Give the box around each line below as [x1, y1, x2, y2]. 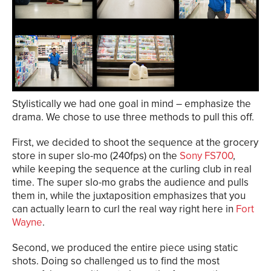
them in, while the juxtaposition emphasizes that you [12, 189, 246, 202]
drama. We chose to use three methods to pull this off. [12, 110, 254, 123]
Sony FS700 [180, 149, 233, 162]
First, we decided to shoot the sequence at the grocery [12, 135, 258, 149]
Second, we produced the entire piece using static [12, 241, 238, 254]
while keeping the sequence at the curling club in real [12, 162, 252, 175]
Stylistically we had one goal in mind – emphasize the [12, 97, 251, 110]
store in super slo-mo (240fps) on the [12, 149, 180, 162]
